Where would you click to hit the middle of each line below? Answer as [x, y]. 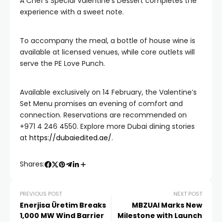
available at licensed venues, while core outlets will [107, 52]
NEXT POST [188, 194]
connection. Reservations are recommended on [103, 115]
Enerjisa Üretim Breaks [63, 205]
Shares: [32, 164]
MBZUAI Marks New [167, 205]
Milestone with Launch [160, 216]
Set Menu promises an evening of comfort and [101, 104]
